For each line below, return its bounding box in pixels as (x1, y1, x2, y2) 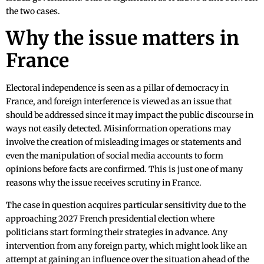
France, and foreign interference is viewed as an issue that (6, 96, 232, 107)
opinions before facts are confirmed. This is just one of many (6, 164, 243, 175)
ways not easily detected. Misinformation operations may (6, 123, 231, 134)
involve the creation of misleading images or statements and (6, 137, 241, 148)
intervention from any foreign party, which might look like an (6, 240, 247, 252)
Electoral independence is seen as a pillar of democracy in (6, 82, 229, 94)
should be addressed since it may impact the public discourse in (6, 110, 253, 121)
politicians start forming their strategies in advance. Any (6, 227, 227, 238)
